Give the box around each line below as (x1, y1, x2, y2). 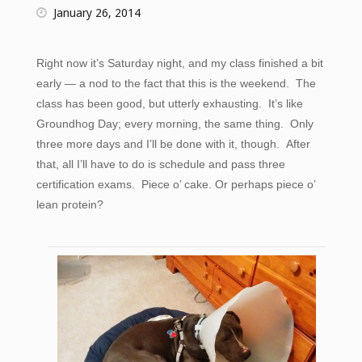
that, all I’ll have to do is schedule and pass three (36, 157, 285, 170)
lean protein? (36, 197, 103, 211)
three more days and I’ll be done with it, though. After (36, 137, 310, 150)
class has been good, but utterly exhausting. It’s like (36, 96, 303, 110)
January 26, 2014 (53, 6, 141, 19)
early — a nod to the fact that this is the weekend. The (36, 76, 316, 90)
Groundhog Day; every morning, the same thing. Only (36, 116, 314, 130)
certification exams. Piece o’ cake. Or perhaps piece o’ (36, 177, 315, 191)
